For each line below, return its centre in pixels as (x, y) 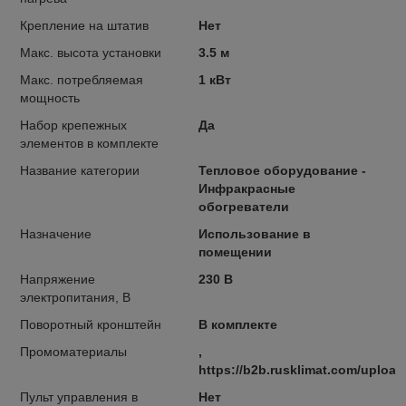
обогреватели (243, 207)
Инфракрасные (246, 188)
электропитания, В (75, 297)
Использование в (254, 234)
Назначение (56, 234)
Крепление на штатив (84, 25)
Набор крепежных (73, 125)
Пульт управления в (79, 397)
